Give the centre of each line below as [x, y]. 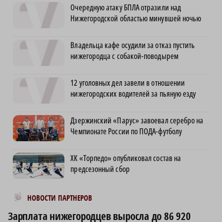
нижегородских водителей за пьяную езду [133, 93]
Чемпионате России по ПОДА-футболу [126, 131]
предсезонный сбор [100, 169]
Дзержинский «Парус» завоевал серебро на [137, 120]
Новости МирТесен [47, 195]
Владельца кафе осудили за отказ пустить [133, 45]
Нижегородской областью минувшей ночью [136, 18]
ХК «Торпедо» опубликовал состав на [126, 158]
